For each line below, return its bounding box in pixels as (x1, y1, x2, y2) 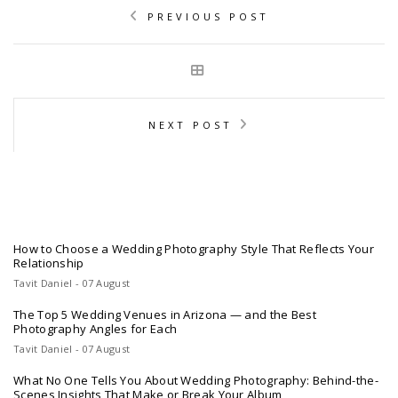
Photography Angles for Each (13, 320, 178, 337)
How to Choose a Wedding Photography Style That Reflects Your (13, 240, 374, 257)
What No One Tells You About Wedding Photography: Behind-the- (13, 371, 378, 388)
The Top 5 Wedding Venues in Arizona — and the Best (13, 306, 316, 322)
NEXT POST (148, 118, 233, 132)
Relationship (13, 254, 84, 271)
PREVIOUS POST (147, 10, 269, 24)
